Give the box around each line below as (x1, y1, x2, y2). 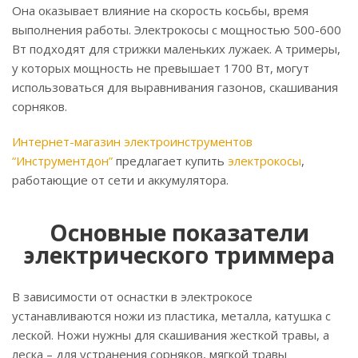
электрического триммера (23, 240, 335, 271)
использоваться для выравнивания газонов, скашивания (12, 79, 338, 96)
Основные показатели (49, 217, 309, 249)
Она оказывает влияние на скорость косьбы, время (12, 2, 308, 19)
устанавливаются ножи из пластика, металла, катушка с (12, 308, 331, 324)
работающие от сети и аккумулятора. (12, 172, 229, 189)
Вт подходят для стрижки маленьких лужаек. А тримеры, (12, 41, 340, 58)
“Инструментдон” (12, 153, 113, 169)
